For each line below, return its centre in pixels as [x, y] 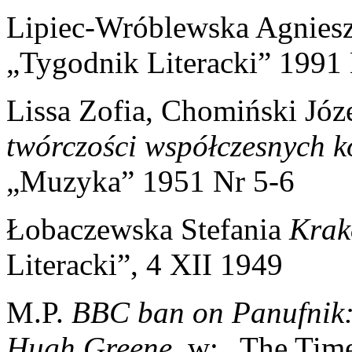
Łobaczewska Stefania [148, 229]
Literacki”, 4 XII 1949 [145, 264]
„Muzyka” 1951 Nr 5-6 [150, 181]
